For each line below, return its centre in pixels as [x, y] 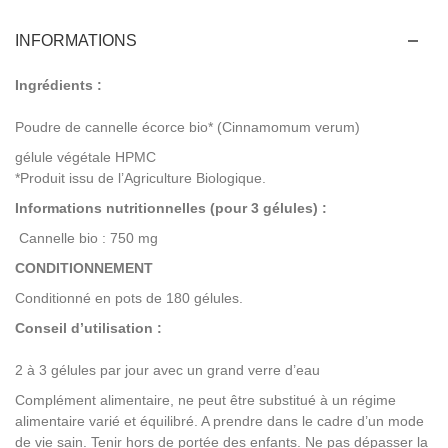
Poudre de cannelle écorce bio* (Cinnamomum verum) [187, 126]
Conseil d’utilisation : [88, 327]
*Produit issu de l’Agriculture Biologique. [140, 177]
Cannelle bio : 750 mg [86, 237]
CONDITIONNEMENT [84, 267]
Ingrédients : [58, 84]
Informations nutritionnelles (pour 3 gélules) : [171, 207]
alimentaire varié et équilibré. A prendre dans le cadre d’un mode [219, 420]
